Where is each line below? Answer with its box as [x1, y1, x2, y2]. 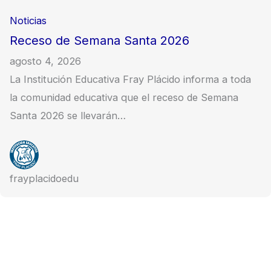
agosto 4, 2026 [10, 54, 82, 67]
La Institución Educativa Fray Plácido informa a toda [10, 73, 252, 85]
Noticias [10, 14, 47, 27]
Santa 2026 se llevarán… [10, 109, 126, 122]
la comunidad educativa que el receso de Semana [10, 91, 239, 103]
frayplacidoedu [10, 172, 79, 185]
